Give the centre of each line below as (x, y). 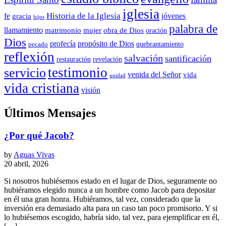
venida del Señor (154, 74)
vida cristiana (42, 88)
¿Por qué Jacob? (39, 135)
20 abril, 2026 (26, 164)
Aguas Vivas (34, 155)
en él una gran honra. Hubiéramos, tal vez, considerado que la (102, 199)
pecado (38, 44)
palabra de (193, 29)
